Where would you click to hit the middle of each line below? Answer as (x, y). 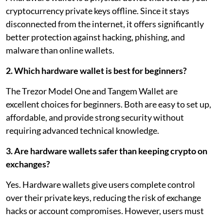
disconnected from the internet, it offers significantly (105, 24)
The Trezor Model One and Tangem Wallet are (92, 91)
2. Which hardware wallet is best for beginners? (96, 70)
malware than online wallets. (60, 50)
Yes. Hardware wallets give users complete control (100, 184)
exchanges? (28, 164)
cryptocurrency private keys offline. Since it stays (98, 10)
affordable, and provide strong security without (95, 117)
